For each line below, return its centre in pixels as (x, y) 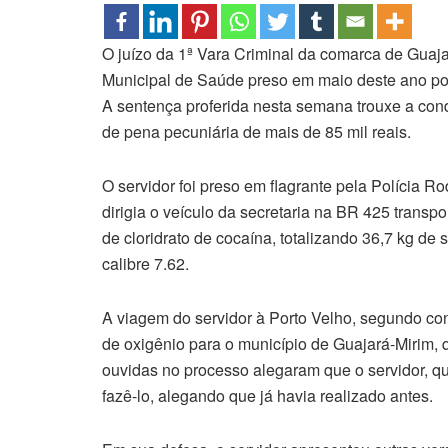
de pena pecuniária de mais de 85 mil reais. (256, 131)
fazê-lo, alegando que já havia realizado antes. (267, 395)
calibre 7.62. (145, 263)
